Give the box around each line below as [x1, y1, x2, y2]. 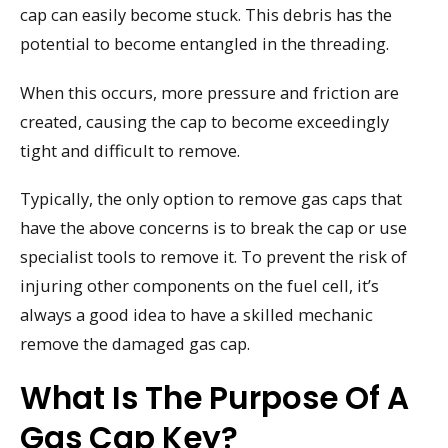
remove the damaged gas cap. [20, 332, 250, 356]
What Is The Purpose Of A [20, 375, 409, 420]
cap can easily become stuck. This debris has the [20, 2, 392, 26]
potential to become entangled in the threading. [20, 31, 389, 55]
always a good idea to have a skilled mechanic [20, 303, 373, 327]
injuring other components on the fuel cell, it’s [20, 274, 379, 298]
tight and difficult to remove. [20, 138, 240, 162]
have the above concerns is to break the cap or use [20, 216, 407, 240]
